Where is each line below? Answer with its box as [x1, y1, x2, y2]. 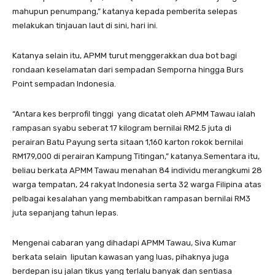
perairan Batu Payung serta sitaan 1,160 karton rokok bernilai [12, 137, 243, 147]
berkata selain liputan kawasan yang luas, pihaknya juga [12, 252, 229, 262]
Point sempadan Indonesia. [12, 79, 116, 89]
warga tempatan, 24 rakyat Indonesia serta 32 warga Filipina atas [12, 180, 261, 190]
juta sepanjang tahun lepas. [12, 208, 118, 218]
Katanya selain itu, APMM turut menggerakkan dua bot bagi [12, 51, 237, 61]
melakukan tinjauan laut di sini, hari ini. [12, 21, 158, 31]
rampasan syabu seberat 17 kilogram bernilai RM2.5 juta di [12, 123, 231, 133]
